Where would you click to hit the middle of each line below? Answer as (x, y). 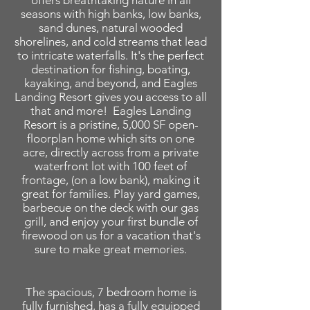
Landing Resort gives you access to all (111, 97)
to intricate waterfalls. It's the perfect (111, 55)
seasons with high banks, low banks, (111, 14)
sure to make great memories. (111, 249)
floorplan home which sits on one (111, 138)
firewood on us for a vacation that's (111, 235)
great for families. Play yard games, (111, 194)
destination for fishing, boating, (111, 69)
